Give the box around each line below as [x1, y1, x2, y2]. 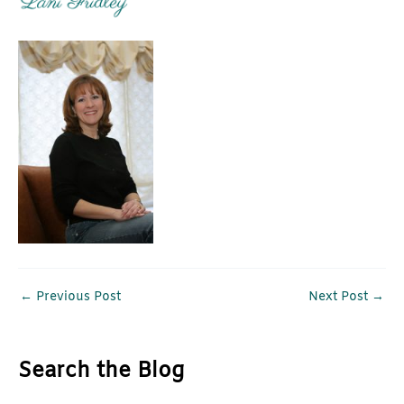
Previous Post [32, 288, 121, 306]
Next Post [308, 288, 372, 306]
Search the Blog [18, 357, 184, 386]
